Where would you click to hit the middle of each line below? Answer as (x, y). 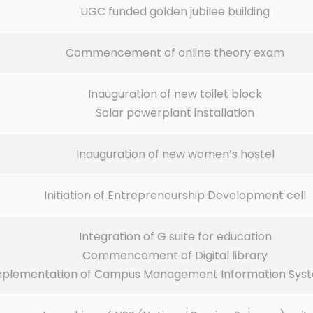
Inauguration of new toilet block (175, 94)
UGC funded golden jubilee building (175, 12)
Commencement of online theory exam (175, 53)
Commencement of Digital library (175, 256)
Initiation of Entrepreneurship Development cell (175, 196)
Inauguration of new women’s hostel (175, 154)
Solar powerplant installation (175, 113)
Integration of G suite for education (175, 237)
